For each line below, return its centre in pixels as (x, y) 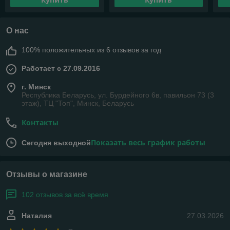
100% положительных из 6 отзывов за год (91, 50)
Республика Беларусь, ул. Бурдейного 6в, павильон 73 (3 (118, 95)
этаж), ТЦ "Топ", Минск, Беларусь (78, 103)
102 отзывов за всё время (65, 195)
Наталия (37, 216)
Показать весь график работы (148, 143)
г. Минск (36, 87)
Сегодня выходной (56, 143)
